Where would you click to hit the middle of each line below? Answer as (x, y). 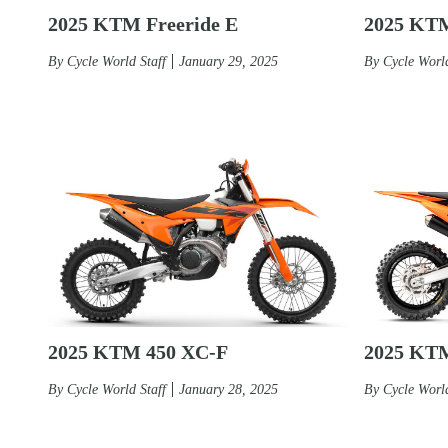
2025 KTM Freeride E (143, 23)
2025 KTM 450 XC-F (138, 351)
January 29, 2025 (228, 61)
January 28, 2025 (228, 389)
